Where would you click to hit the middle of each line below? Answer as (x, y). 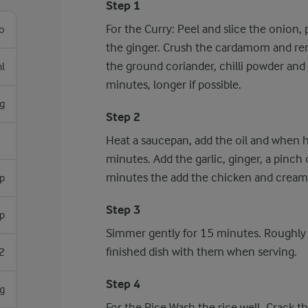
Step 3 (123, 210)
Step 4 (123, 284)
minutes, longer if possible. (173, 85)
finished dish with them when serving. (201, 252)
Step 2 (123, 117)
